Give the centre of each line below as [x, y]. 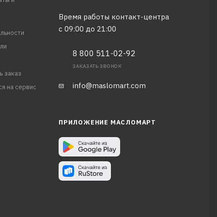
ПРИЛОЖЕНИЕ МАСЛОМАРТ [107, 123]
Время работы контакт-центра [114, 17]
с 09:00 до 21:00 [87, 29]
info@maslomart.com [109, 86]
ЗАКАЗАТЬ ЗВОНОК [97, 66]
